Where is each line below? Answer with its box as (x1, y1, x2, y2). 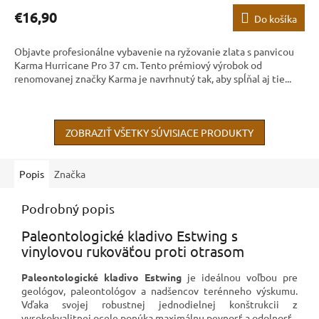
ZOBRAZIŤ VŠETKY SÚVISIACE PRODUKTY (66, 125, 253, 139)
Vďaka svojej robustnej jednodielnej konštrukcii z (21, 298, 298, 311)
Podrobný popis (21, 200, 115, 216)
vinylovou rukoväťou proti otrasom (21, 241, 244, 260)
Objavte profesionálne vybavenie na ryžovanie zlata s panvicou (14, 44, 294, 58)
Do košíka (254, 11, 297, 25)
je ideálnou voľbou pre (182, 271, 298, 284)
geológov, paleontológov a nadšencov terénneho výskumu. (21, 284, 298, 298)
